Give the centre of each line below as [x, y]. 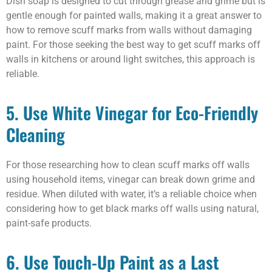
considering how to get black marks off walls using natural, [132, 208]
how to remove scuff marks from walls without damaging [129, 30]
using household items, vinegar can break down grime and [131, 179]
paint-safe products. [49, 223]
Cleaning [36, 134]
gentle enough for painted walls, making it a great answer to [134, 15]
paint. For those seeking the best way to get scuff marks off [133, 44]
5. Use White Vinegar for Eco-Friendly [132, 112]
